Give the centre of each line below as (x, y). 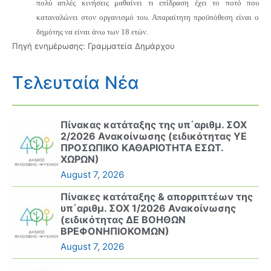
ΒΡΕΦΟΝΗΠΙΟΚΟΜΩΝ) (115, 231)
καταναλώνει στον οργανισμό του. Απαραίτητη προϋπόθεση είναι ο (148, 17)
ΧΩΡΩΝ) (80, 159)
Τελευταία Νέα (76, 83)
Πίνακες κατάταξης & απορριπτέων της (157, 197)
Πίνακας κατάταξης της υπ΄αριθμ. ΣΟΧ (154, 125)
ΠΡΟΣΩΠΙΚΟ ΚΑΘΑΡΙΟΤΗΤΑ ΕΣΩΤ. (142, 148)
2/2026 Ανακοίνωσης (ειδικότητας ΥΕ (154, 136)
